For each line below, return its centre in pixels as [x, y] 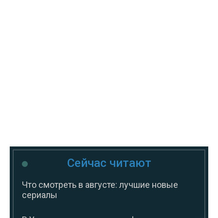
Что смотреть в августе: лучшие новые [100, 185]
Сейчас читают [109, 163]
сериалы [40, 195]
